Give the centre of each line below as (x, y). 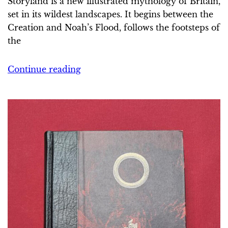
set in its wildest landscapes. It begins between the (110, 14)
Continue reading (44, 69)
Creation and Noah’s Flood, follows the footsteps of (114, 27)
